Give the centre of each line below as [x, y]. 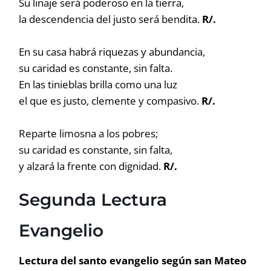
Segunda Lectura [93, 200]
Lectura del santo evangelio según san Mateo [133, 260]
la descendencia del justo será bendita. [111, 19]
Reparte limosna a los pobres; [89, 133]
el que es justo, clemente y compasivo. [110, 101]
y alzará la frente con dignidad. [91, 166]
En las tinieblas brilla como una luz [98, 84]
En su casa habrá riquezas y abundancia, [112, 52]
